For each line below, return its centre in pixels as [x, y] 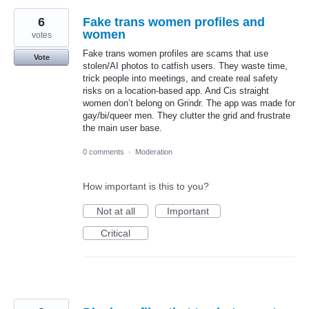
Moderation [154, 152]
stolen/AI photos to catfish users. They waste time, [185, 66]
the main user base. [122, 128]
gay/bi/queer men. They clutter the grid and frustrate [187, 116]
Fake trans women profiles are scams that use [176, 53]
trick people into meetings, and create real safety [180, 78]
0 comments [103, 152]
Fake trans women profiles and [174, 22]
